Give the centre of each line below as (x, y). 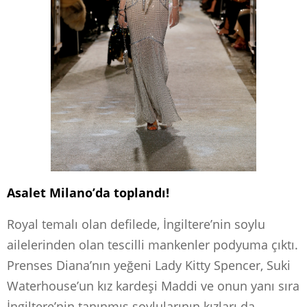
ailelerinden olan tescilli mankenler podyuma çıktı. (152, 245)
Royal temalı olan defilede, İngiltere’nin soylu (136, 224)
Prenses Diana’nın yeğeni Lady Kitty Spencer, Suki (149, 266)
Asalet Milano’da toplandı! (88, 193)
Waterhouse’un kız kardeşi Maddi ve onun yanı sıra (153, 286)
